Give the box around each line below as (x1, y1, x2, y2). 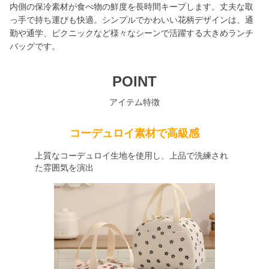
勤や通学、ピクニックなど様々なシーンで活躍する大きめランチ (10, 28, 253, 38)
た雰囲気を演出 (34, 163, 94, 172)
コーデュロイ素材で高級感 (70, 127, 199, 139)
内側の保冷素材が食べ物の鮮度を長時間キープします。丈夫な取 (10, 2, 253, 11)
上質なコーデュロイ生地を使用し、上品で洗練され (34, 151, 228, 160)
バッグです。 (10, 41, 60, 51)
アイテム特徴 (109, 97, 160, 107)
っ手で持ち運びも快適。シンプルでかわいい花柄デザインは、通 (10, 15, 253, 25)
